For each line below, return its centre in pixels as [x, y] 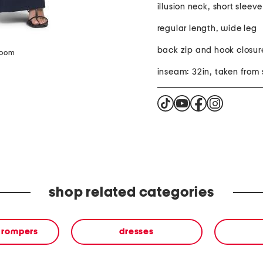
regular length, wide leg [207, 29]
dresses [136, 232]
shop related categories [131, 193]
